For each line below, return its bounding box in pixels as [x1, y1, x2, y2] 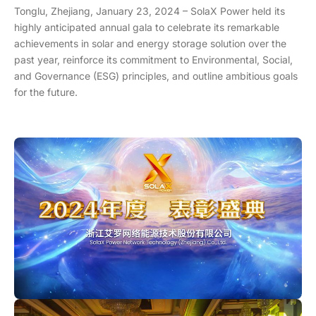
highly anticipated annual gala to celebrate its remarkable [14, 21, 279, 33]
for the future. [14, 86, 78, 98]
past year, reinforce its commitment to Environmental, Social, [14, 54, 293, 66]
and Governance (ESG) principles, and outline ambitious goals [14, 70, 298, 82]
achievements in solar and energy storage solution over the [14, 37, 286, 49]
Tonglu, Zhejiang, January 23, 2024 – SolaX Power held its [14, 5, 285, 17]
